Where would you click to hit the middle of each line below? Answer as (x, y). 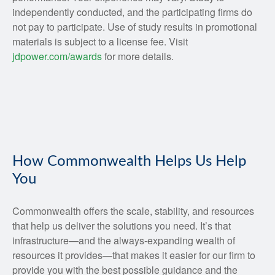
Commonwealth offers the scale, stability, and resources (133, 211)
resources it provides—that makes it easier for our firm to (134, 255)
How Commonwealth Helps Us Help (129, 161)
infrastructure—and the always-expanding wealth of (124, 240)
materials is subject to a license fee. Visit (100, 41)
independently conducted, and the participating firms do (132, 12)
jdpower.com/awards (57, 56)
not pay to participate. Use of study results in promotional (135, 27)
